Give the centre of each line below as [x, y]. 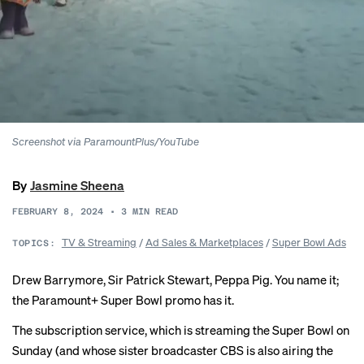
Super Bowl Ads [309, 242]
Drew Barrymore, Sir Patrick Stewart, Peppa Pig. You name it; [175, 279]
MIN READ [155, 212]
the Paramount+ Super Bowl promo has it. [123, 300]
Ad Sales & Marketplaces [204, 242]
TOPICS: [34, 243]
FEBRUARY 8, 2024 [58, 212]
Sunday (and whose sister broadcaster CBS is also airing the [173, 350]
